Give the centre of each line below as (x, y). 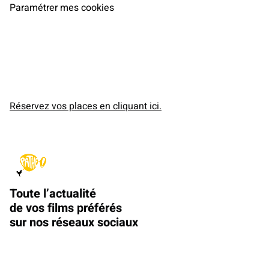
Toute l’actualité (53, 194)
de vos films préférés (66, 208)
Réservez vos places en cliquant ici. (86, 106)
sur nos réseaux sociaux (74, 222)
